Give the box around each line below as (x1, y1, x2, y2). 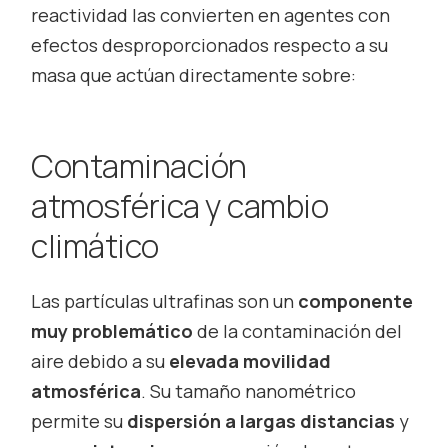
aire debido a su (31, 348, 170, 373)
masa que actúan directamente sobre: (31, 62, 357, 87)
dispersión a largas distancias (127, 408, 396, 433)
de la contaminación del (197, 318, 403, 343)
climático (31, 223, 159, 268)
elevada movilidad (169, 348, 332, 373)
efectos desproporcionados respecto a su (31, 32, 389, 57)
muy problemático (31, 318, 198, 343)
